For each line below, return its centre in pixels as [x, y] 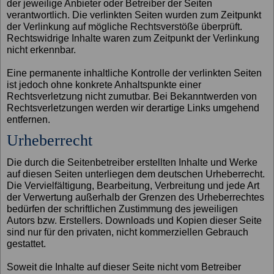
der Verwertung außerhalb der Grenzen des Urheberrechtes [136, 197]
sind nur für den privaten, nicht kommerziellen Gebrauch [128, 232]
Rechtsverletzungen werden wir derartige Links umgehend [133, 108]
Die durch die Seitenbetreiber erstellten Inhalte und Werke [132, 162]
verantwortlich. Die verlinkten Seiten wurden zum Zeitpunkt [134, 15]
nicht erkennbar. [42, 50]
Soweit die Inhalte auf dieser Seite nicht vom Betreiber [124, 267]
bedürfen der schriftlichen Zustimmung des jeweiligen [123, 209]
